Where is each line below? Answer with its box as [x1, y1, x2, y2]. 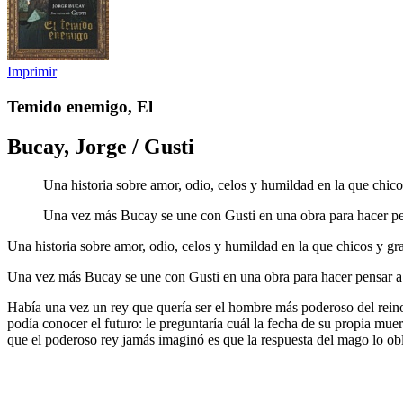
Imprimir [7, 64, 57, 79]
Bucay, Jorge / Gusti [7, 134, 194, 158]
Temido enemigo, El [7, 96, 153, 116]
